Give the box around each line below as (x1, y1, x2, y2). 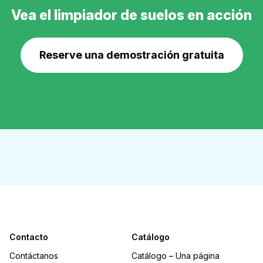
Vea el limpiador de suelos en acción (11, 6, 252, 23)
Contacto (9, 232, 48, 242)
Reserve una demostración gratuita (39, 49, 224, 61)
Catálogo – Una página (131, 251, 220, 261)
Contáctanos (9, 251, 58, 261)
